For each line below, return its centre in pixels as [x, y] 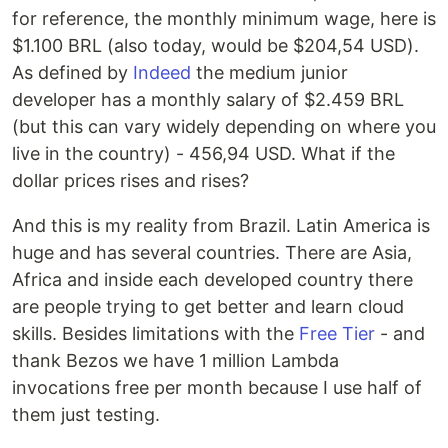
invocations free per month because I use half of [217, 387]
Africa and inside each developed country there [212, 279]
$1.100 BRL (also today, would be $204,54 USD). [215, 45]
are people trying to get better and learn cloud [208, 306]
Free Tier [337, 333]
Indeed [162, 72]
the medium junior [269, 72]
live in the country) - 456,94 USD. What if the [203, 153]
